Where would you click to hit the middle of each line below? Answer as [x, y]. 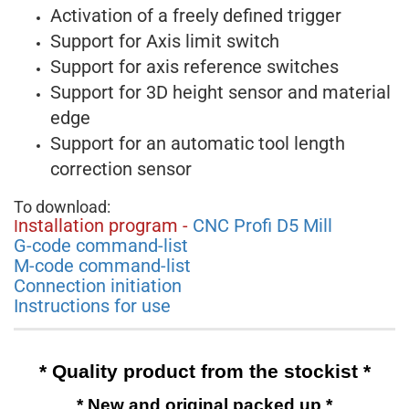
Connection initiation [98, 286]
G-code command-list [101, 246]
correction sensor [121, 169]
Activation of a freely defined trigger [196, 16]
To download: [62, 207]
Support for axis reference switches [194, 67]
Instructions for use [92, 306]
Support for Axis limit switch [165, 41]
